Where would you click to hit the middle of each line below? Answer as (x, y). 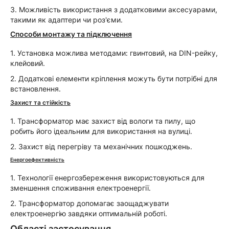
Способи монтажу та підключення (71, 34)
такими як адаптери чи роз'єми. (66, 20)
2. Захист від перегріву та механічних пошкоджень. (101, 146)
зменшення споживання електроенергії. (81, 188)
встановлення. (36, 89)
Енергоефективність (37, 159)
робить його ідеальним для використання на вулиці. (101, 131)
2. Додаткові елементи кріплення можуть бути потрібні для (114, 78)
